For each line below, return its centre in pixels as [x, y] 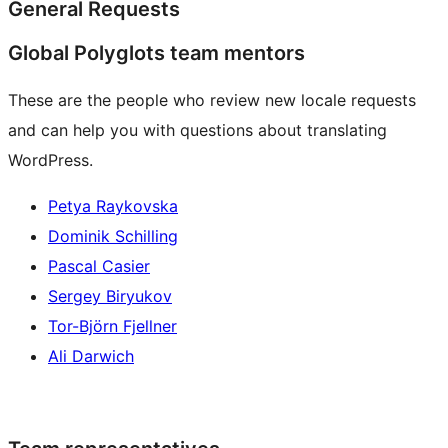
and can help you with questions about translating [197, 130]
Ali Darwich [91, 356]
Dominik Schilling [113, 236]
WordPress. [50, 160]
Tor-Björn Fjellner [112, 326]
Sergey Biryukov [110, 296]
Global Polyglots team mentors [156, 53]
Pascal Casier [99, 266]
